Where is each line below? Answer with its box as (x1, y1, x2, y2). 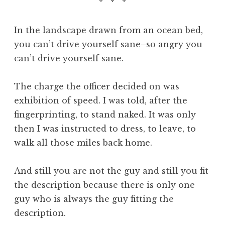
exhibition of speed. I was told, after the (14, 95, 187, 105)
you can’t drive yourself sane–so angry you (14, 39, 202, 49)
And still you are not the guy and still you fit (14, 165, 208, 176)
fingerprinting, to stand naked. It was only (14, 109, 196, 120)
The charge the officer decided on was (14, 81, 179, 91)
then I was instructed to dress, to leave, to (14, 123, 196, 134)
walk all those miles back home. (14, 137, 152, 148)
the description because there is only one (14, 179, 195, 190)
